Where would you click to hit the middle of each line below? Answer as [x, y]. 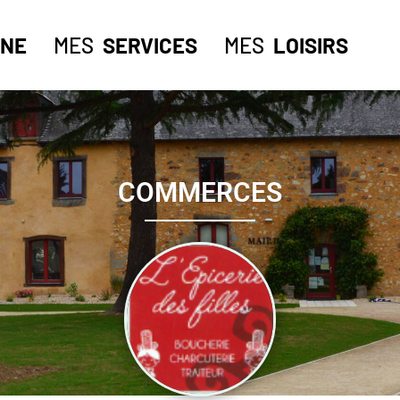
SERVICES [150, 45]
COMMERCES [200, 192]
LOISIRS [311, 45]
